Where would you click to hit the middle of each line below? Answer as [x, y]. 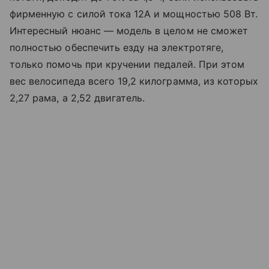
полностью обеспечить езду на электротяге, [116, 47]
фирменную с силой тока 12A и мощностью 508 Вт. [134, 14]
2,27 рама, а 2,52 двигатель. [77, 98]
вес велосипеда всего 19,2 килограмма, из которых [134, 81]
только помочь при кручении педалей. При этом [127, 64]
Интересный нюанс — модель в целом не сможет [129, 30]
